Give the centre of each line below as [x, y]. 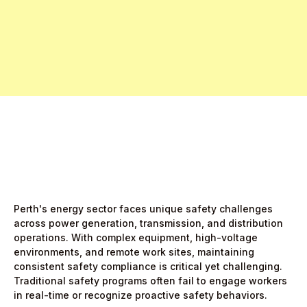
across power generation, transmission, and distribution [148, 223]
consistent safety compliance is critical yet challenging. [148, 266]
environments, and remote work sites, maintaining [134, 252]
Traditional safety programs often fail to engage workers [150, 281]
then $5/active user [160, 56]
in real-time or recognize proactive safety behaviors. [140, 295]
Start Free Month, [61, 56]
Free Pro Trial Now [104, 32]
